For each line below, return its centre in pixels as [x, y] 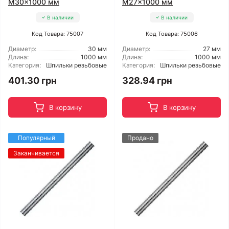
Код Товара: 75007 [58, 34]
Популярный [36, 138]
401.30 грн [32, 81]
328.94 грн [147, 81]
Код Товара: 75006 [171, 34]
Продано [140, 138]
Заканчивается [36, 153]
